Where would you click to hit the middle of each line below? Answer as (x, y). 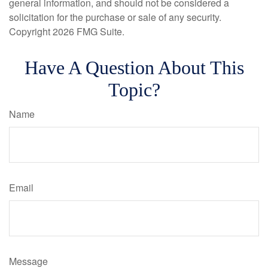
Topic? (134, 90)
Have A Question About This (134, 68)
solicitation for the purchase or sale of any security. (115, 17)
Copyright (31, 31)
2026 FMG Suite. (89, 31)
